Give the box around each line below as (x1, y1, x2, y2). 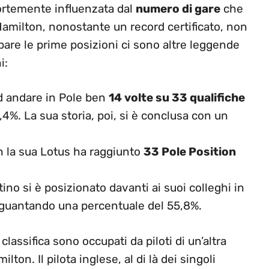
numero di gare (136, 1, 220, 16)
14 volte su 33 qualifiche (109, 91, 245, 105)
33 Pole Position (144, 145, 236, 159)
